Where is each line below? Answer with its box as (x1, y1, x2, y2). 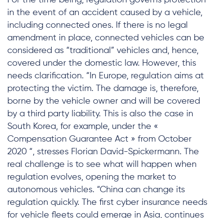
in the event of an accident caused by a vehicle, (7, 8, 202, 17)
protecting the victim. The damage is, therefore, (7, 84, 199, 93)
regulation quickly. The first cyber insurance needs (7, 198, 207, 207)
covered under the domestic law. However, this (7, 59, 196, 68)
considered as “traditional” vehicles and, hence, (7, 46, 199, 55)
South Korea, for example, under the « (7, 122, 158, 131)
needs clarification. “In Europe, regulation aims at (7, 72, 204, 80)
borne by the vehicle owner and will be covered (7, 97, 200, 106)
